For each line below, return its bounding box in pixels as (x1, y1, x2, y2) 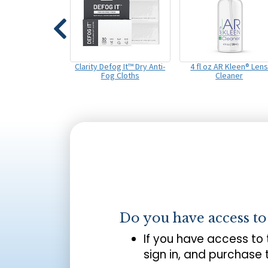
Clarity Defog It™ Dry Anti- (75, 61, 166, 72)
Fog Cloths (100, 70, 139, 81)
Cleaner (215, 70, 243, 81)
